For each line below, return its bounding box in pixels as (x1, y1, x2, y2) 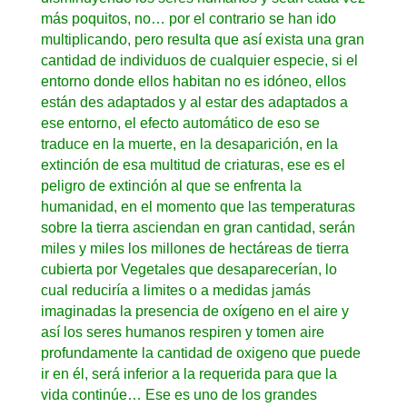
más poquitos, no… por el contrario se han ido (40, 10, 336, 26)
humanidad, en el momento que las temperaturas (40, 198, 355, 214)
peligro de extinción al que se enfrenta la (40, 177, 302, 194)
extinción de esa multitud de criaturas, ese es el (40, 156, 345, 173)
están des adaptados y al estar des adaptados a (40, 94, 348, 110)
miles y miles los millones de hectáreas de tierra (40, 240, 349, 256)
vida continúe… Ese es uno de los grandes (40, 386, 317, 402)
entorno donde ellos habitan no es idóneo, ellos (40, 73, 346, 89)
